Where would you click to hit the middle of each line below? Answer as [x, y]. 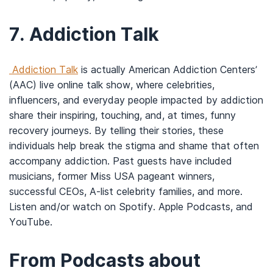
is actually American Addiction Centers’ [168, 69]
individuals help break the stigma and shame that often [134, 145]
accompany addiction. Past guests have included [121, 161]
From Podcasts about [105, 260]
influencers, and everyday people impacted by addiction [136, 100]
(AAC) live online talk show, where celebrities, [112, 84]
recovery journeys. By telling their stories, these [116, 130]
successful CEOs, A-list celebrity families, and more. [126, 191]
